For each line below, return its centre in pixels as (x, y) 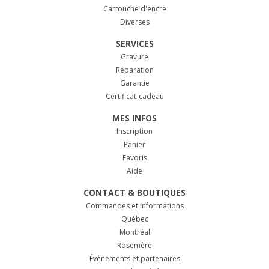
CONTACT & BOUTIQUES (134, 192)
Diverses (134, 22)
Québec (134, 219)
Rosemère (134, 245)
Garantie (134, 83)
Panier (134, 144)
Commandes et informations (134, 205)
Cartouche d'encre (134, 8)
